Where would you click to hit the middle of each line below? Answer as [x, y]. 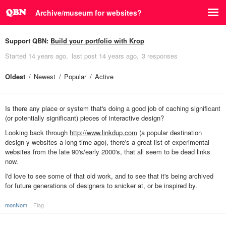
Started [17, 56]
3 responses [160, 56]
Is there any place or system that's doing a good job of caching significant [113, 108]
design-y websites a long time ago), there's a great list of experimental [107, 142]
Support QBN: [28, 41]
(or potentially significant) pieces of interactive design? [84, 118]
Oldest [15, 76]
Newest [45, 76]
